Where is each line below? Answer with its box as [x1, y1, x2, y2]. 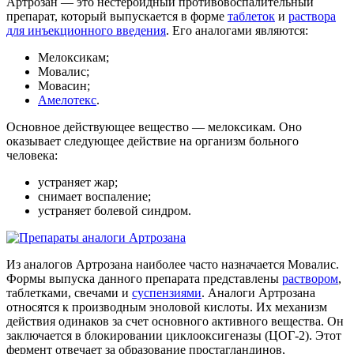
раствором [282, 271, 338, 285]
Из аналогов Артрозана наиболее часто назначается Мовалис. [6, 257, 339, 271]
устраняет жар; [38, 175, 118, 189]
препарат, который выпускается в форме [6, 9, 228, 23]
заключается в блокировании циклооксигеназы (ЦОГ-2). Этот [6, 328, 341, 342]
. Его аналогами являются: [166, 23, 308, 37]
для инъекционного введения [6, 23, 166, 37]
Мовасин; [38, 78, 90, 92]
